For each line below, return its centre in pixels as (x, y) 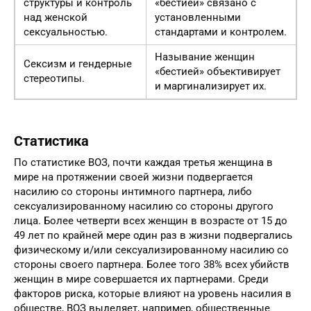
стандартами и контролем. (221, 32)
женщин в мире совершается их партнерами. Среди (141, 279)
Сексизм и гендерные (78, 64)
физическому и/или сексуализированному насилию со (151, 250)
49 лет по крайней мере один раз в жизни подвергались (153, 235)
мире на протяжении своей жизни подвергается (133, 177)
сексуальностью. (66, 32)
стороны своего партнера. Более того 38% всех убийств (152, 264)
